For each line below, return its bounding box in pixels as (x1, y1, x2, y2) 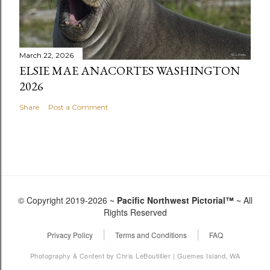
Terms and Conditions (115, 230, 187, 240)
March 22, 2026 (19, 51, 74, 60)
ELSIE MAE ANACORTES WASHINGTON (19, 63, 240, 79)
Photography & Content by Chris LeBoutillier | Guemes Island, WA (30, 251, 240, 261)
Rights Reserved (103, 206, 167, 219)
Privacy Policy (47, 230, 93, 240)
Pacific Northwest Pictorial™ (116, 194, 234, 207)
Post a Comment (48, 102, 108, 112)
